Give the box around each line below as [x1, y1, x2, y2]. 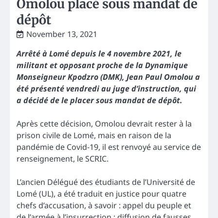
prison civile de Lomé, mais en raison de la [17, 129, 171, 141]
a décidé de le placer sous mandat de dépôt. [17, 94, 182, 106]
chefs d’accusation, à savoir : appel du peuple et [17, 200, 191, 211]
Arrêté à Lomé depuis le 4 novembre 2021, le [17, 48, 182, 59]
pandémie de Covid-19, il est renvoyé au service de [17, 141, 201, 152]
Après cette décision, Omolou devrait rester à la [17, 118, 192, 129]
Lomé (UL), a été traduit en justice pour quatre [17, 188, 186, 199]
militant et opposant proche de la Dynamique [17, 59, 188, 71]
